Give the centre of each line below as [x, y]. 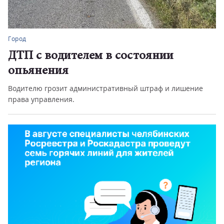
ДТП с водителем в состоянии [91, 56]
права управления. [41, 99]
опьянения [38, 71]
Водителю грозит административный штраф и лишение [105, 88]
